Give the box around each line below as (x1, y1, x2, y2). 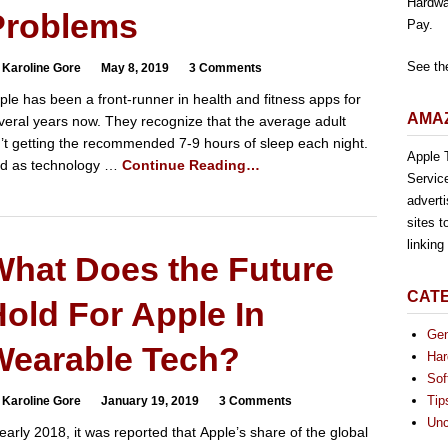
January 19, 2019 (100, 394, 199, 408)
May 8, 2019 (100, 61, 169, 75)
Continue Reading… (121, 157, 260, 173)
